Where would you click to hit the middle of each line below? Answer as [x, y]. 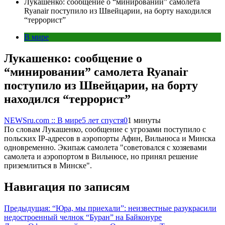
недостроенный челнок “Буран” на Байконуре [83, 217]
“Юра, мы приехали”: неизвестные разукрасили [134, 208]
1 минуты [144, 120]
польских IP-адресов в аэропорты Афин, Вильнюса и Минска [110, 138]
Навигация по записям [67, 187]
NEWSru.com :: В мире [43, 120]
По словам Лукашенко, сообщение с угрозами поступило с [105, 129]
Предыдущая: [27, 208]
